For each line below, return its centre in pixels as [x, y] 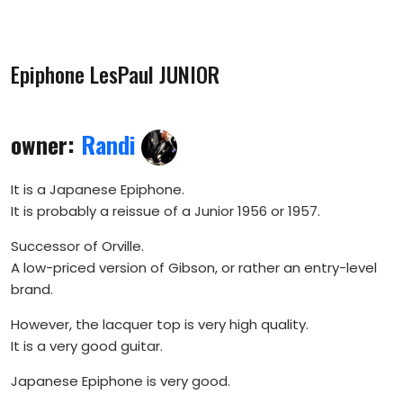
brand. [32, 289]
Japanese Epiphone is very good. [121, 381]
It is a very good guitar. [87, 346]
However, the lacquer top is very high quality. [160, 324]
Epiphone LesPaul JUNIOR [115, 74]
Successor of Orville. [77, 246]
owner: [46, 144]
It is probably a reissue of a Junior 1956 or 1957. [166, 211]
